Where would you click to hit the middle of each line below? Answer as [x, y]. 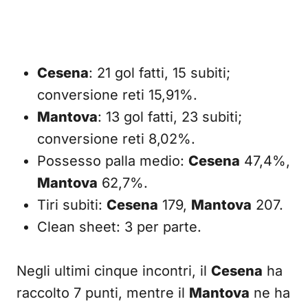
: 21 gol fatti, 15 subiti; [159, 73]
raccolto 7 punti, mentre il [103, 293]
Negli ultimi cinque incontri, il [114, 271]
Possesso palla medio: [113, 161]
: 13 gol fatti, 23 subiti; [170, 117]
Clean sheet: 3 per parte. [119, 227]
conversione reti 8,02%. [116, 139]
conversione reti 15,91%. [117, 95]
